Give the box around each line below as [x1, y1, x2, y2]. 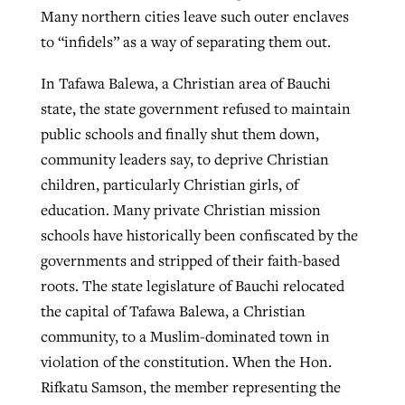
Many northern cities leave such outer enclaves [40, 6, 349, 27]
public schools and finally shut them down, [40, 123, 319, 144]
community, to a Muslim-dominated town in [40, 325, 330, 346]
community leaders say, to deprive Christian [40, 148, 329, 169]
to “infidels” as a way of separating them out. [40, 32, 331, 52]
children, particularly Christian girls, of [40, 174, 298, 194]
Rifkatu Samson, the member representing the [40, 376, 341, 397]
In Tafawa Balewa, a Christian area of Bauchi [40, 72, 331, 93]
